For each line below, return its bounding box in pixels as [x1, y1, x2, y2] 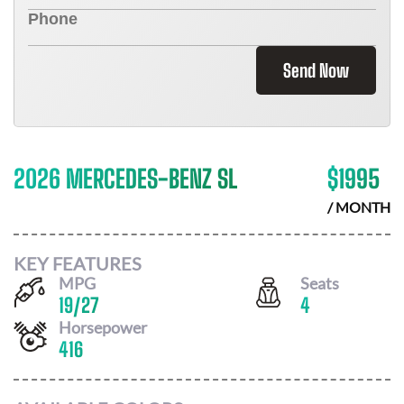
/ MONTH [327, 198, 390, 216]
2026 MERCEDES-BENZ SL [14, 163, 237, 194]
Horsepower [59, 317, 147, 337]
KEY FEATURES [14, 252, 142, 274]
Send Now [283, 60, 349, 81]
